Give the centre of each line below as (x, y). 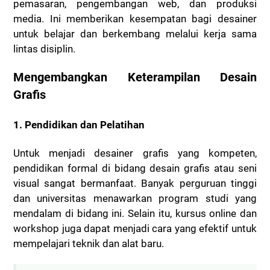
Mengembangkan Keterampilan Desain (135, 77)
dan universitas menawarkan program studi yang (135, 199)
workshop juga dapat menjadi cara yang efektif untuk (135, 229)
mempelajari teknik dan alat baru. (89, 244)
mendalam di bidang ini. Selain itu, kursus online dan (135, 214)
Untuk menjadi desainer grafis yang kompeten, (135, 153)
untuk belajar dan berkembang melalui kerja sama (135, 34)
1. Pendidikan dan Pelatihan (79, 124)
